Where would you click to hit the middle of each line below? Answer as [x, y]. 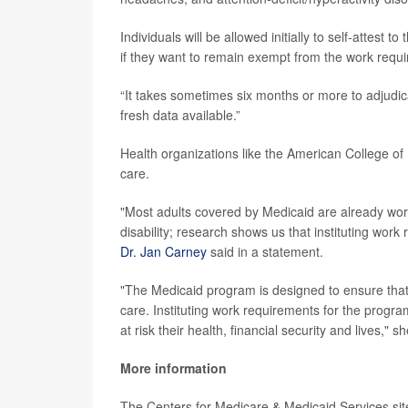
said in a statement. [265, 251]
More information [173, 368]
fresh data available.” [180, 115]
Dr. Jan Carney [163, 251]
